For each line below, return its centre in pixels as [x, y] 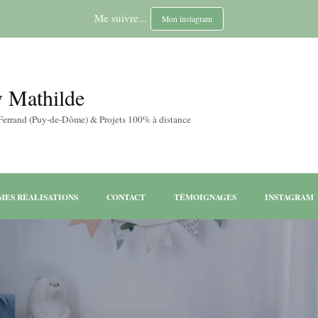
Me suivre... [121, 18]
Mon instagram [187, 19]
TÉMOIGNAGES [205, 197]
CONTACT [126, 197]
